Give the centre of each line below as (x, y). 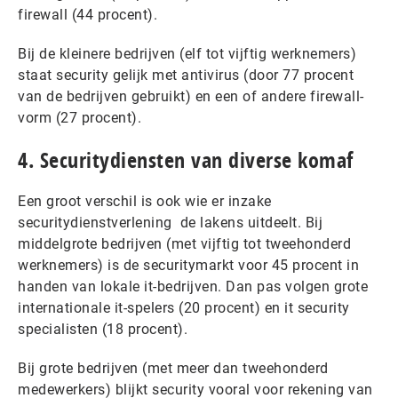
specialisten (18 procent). (103, 329)
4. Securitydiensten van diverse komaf (186, 160)
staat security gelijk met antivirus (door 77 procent (186, 75)
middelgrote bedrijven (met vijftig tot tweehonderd (184, 244)
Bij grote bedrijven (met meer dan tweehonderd (173, 368)
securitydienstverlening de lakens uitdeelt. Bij (170, 223)
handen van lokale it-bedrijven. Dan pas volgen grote (193, 287)
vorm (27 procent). (80, 118)
